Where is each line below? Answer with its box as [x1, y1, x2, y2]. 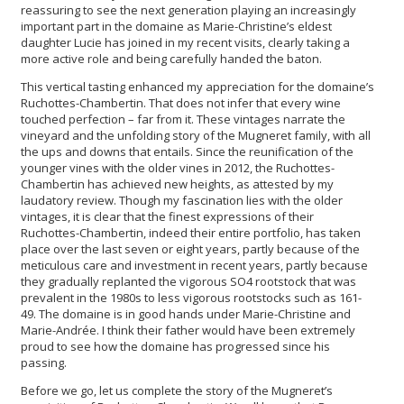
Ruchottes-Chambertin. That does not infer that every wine [21, 94, 341, 111]
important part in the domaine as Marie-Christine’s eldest [21, 17, 332, 34]
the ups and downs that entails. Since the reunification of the [21, 142, 353, 160]
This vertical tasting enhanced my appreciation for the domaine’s [21, 78, 374, 95]
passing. [21, 353, 67, 371]
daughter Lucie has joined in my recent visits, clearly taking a [21, 33, 350, 50]
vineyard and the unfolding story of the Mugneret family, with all [21, 126, 371, 143]
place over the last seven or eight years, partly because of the [21, 240, 360, 257]
